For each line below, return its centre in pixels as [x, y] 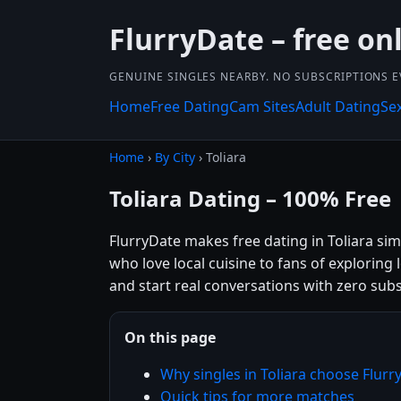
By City [175, 157]
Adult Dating [338, 107]
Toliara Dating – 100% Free [250, 198]
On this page [170, 337]
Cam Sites [262, 107]
